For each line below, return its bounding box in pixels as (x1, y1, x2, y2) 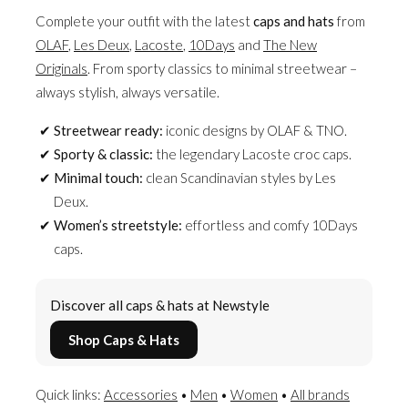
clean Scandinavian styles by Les (143, 168, 336, 186)
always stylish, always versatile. (36, 83, 219, 100)
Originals (36, 59, 87, 76)
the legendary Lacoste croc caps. (153, 145, 352, 162)
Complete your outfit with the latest (36, 12, 253, 29)
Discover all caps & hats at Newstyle (50, 296, 270, 313)
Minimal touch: (54, 168, 143, 186)
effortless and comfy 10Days (182, 216, 358, 233)
